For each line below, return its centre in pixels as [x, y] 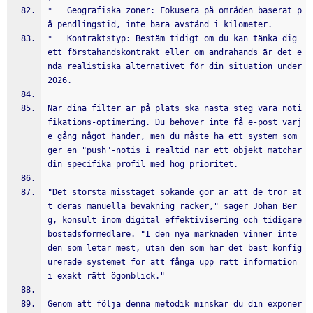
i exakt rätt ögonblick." [106, 276]
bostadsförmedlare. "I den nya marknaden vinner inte [172, 234]
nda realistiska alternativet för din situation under [175, 66]
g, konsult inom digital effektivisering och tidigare [175, 220]
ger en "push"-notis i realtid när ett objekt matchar [175, 150]
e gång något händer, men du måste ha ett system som [172, 136]
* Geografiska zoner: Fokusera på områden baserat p [175, 10]
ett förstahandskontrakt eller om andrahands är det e [175, 52]
